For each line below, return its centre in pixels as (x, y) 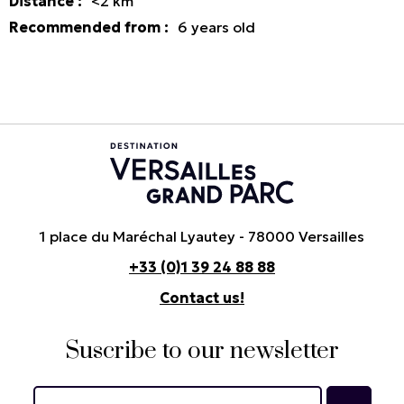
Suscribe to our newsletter (202, 352)
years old (224, 28)
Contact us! (202, 298)
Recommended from (87, 28)
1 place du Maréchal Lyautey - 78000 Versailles (202, 237)
